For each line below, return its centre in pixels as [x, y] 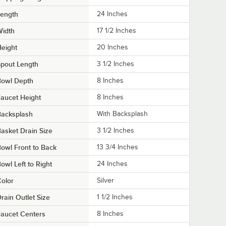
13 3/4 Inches [118, 147]
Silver [105, 181]
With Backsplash [122, 114]
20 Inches [112, 47]
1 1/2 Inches [115, 197]
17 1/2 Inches [117, 31]
